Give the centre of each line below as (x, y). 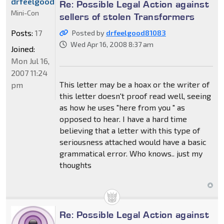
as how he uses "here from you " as (122, 107)
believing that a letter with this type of (129, 130)
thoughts (75, 165)
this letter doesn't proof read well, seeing (135, 96)
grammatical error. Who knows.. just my (131, 153)
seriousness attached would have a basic (133, 142)
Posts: (22, 33)
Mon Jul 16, (30, 61)
